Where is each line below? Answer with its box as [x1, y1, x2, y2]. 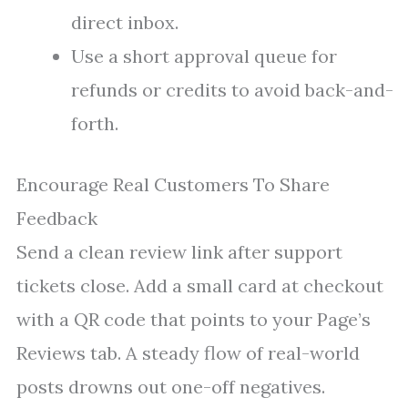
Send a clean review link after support [16, 240, 342, 264]
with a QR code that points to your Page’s [16, 308, 371, 331]
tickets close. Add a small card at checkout [16, 274, 383, 298]
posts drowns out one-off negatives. [16, 375, 325, 399]
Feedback [16, 207, 97, 230]
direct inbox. [71, 11, 178, 35]
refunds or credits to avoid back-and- [71, 78, 393, 102]
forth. [71, 112, 118, 136]
